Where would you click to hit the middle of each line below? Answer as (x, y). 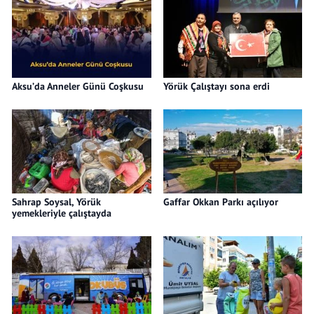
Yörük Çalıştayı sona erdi (216, 86)
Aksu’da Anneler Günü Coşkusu (78, 86)
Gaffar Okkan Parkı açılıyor (220, 202)
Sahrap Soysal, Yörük (56, 202)
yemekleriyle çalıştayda (62, 213)
